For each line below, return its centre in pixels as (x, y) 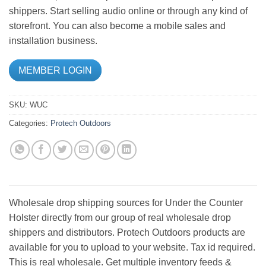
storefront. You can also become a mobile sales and (117, 26)
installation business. (53, 40)
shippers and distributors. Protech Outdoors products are (127, 232)
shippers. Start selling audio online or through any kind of (128, 11)
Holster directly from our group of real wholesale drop (120, 217)
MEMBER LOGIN (55, 70)
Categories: (30, 123)
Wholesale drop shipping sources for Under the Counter (126, 202)
